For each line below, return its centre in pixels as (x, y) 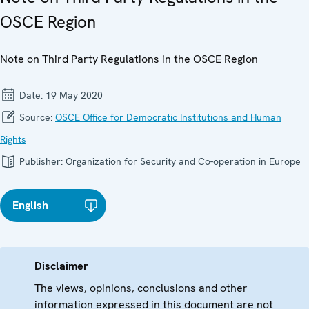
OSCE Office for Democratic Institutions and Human (168, 117)
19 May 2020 (74, 95)
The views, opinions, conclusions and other (141, 288)
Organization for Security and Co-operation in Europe (183, 161)
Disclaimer (61, 266)
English (30, 205)
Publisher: (41, 161)
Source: (36, 117)
